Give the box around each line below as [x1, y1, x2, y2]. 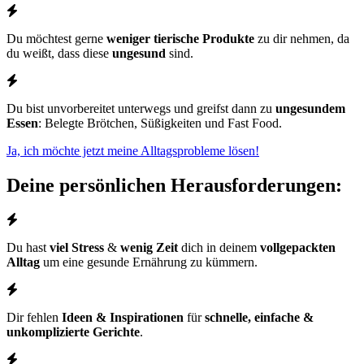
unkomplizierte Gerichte [6, 325, 140, 340]
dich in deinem [178, 240, 260, 255]
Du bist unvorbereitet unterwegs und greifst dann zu [6, 102, 275, 116]
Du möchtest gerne [6, 32, 106, 46]
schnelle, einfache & [205, 310, 314, 325]
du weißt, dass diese [6, 46, 112, 61]
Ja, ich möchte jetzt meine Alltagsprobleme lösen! [6, 144, 259, 158]
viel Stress [50, 240, 104, 255]
